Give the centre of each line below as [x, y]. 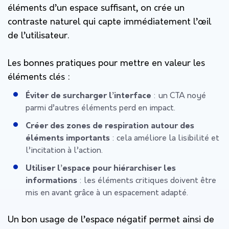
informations [51, 181]
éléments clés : [39, 77]
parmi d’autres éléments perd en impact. [100, 108]
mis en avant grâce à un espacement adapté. [107, 193]
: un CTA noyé [179, 96]
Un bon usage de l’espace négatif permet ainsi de [111, 220]
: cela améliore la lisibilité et [165, 138]
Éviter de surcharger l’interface [88, 96]
